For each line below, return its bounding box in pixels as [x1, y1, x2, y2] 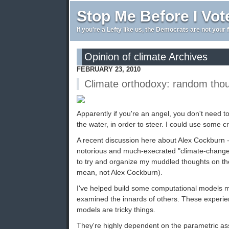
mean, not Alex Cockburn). [77, 168, 163, 177]
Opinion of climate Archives [84, 51, 208, 63]
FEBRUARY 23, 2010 [77, 65, 141, 74]
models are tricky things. [77, 205, 155, 214]
